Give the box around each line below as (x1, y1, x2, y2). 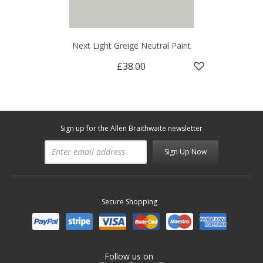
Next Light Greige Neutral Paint (72, 40, 191, 52)
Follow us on (104, 251, 153, 262)
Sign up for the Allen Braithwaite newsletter (60, 123, 203, 134)
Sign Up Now (164, 147, 207, 157)
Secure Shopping (101, 197, 157, 207)
